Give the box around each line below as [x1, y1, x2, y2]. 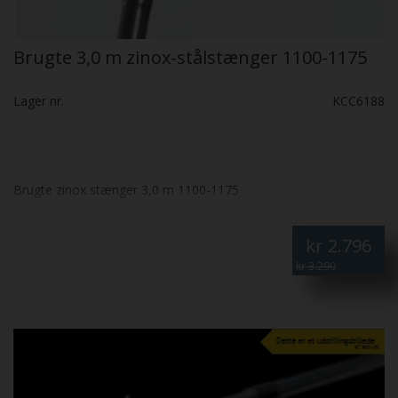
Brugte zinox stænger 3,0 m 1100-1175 [13, 180, 239, 198]
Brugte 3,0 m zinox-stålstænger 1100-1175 [13, 44, 367, 69]
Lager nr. [13, 92, 64, 109]
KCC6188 [332, 92, 385, 109]
